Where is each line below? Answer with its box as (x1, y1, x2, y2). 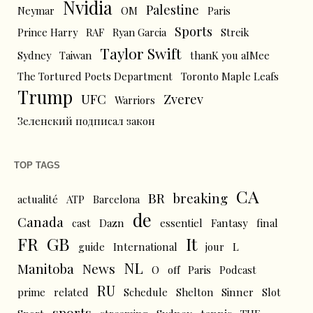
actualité (17, 191, 58, 206)
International (113, 239, 177, 254)
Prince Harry (17, 24, 78, 39)
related (54, 284, 89, 299)
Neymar (17, 3, 54, 17)
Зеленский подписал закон (17, 113, 155, 128)
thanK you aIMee (190, 48, 270, 62)
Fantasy (211, 215, 248, 230)
